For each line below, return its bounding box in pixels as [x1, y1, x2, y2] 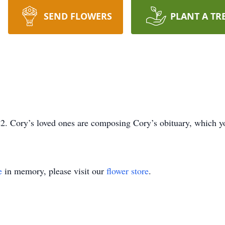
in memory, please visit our [2, 165, 106, 177]
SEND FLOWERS [43, 10, 112, 22]
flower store [106, 165, 149, 177]
